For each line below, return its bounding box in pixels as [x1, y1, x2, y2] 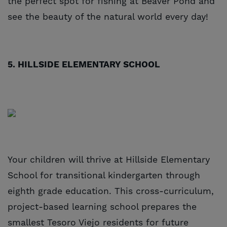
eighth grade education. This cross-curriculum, [8, 185, 214, 197]
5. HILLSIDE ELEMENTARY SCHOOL [8, 59, 160, 70]
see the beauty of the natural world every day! [8, 11, 208, 23]
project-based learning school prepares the [8, 201, 197, 213]
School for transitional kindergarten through [8, 170, 200, 181]
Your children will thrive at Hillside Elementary [8, 154, 210, 166]
